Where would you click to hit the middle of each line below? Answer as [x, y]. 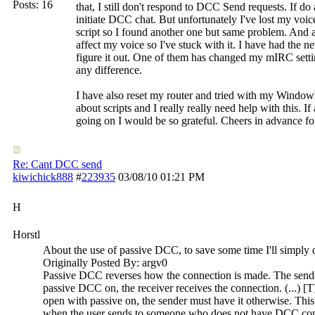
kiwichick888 [43, 177]
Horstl [26, 234]
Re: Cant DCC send [57, 164]
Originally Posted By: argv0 [105, 263]
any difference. [109, 70]
